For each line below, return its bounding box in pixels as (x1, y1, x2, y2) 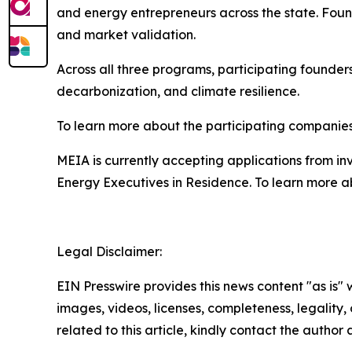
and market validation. (57, 27, 196, 42)
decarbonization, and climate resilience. (57, 83, 299, 99)
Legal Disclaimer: (57, 244, 162, 259)
